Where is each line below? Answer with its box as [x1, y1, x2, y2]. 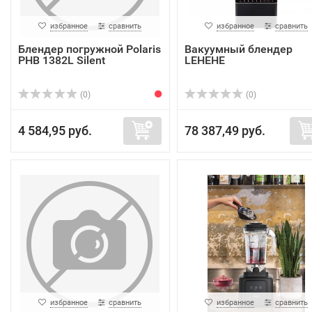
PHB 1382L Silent [18, 54, 105, 67]
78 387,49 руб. [184, 123, 265, 138]
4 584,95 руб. [18, 123, 92, 138]
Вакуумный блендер [184, 42, 292, 56]
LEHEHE [184, 54, 225, 67]
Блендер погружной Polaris [18, 42, 161, 56]
